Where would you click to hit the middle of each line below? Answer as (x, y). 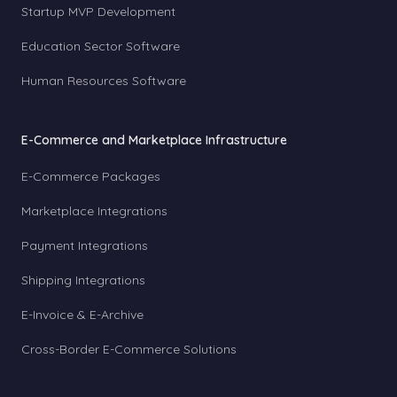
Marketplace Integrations (94, 211)
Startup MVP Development (98, 12)
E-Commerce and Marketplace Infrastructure (154, 140)
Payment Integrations (85, 245)
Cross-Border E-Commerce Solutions (129, 349)
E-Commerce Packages (91, 176)
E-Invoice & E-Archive (82, 315)
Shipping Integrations (83, 280)
